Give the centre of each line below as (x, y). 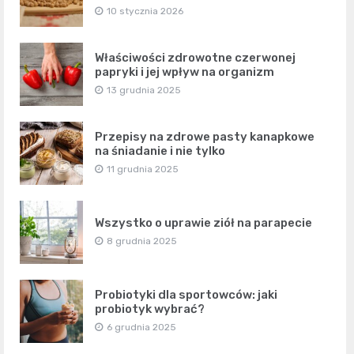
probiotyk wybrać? (150, 309)
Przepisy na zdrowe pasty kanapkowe (205, 136)
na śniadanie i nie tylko (160, 151)
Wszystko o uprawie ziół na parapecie (203, 222)
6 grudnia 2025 (141, 327)
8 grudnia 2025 (142, 241)
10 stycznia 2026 (145, 11)
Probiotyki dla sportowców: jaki (186, 294)
